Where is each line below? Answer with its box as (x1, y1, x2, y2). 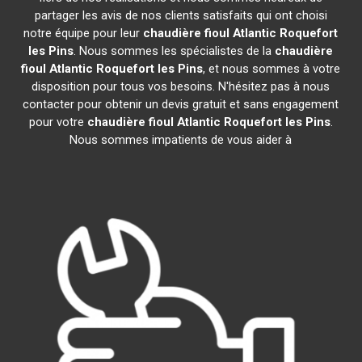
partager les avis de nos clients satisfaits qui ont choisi (34, 8, 327, 23)
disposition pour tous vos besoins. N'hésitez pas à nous (32, 79, 330, 94)
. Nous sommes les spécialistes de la (74, 44, 276, 58)
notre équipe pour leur (23, 26, 144, 40)
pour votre (28, 115, 87, 129)
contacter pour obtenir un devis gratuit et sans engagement (23, 97, 339, 112)
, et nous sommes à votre (203, 61, 341, 76)
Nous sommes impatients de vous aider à (69, 133, 293, 147)
